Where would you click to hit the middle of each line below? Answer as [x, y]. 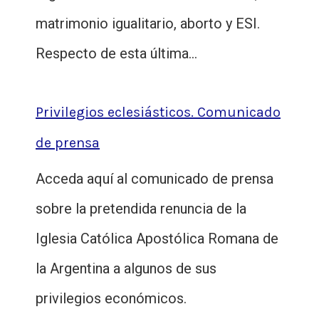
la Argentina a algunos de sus [126, 269]
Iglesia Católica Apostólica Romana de [157, 239]
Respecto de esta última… [116, 54]
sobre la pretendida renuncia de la [141, 209]
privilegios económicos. [111, 299]
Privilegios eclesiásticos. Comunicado [158, 113]
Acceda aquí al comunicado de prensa [155, 179]
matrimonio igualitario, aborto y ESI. [148, 24]
